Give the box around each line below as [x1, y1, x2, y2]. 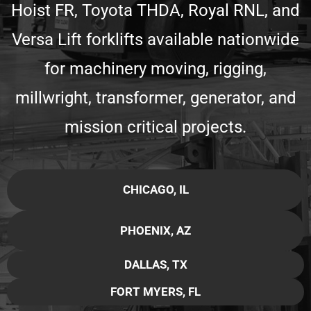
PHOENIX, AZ [120, 224, 191, 237]
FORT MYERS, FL [110, 285, 201, 299]
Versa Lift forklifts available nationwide [12, 30, 299, 49]
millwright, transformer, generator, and [15, 88, 296, 108]
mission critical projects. [65, 117, 246, 137]
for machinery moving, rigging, [44, 59, 267, 78]
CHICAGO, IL [122, 183, 189, 196]
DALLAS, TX [124, 258, 187, 271]
